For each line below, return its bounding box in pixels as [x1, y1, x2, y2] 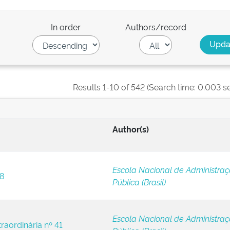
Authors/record [125, 21, 186, 32]
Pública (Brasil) [112, 176, 166, 187]
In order [51, 21, 81, 32]
